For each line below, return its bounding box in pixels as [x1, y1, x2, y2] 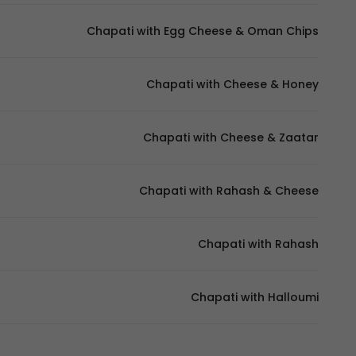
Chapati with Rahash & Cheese [139, 183, 319, 199]
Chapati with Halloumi [191, 289, 319, 305]
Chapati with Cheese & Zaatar [143, 130, 319, 145]
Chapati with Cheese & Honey [146, 76, 319, 92]
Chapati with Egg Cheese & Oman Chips [87, 23, 319, 39]
